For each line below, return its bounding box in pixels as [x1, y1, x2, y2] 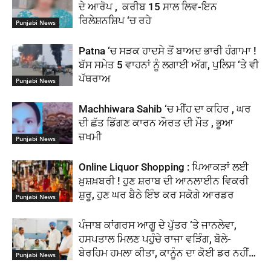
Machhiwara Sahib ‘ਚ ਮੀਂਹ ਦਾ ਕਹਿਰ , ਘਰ [79, 103, 251, 115]
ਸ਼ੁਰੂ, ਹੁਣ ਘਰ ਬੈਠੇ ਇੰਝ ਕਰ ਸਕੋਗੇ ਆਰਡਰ [79, 189, 234, 201]
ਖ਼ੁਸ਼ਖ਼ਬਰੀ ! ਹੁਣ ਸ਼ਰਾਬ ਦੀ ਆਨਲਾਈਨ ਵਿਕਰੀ [79, 175, 249, 187]
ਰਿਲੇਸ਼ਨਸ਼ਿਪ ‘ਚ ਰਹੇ [79, 15, 154, 27]
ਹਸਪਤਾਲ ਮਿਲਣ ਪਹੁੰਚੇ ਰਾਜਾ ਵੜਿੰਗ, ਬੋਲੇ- [79, 233, 231, 245]
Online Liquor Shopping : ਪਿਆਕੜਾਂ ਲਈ [79, 161, 249, 173]
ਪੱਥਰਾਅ [79, 73, 111, 85]
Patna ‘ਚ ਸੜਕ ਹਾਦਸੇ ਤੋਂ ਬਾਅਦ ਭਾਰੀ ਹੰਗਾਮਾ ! [79, 45, 256, 57]
